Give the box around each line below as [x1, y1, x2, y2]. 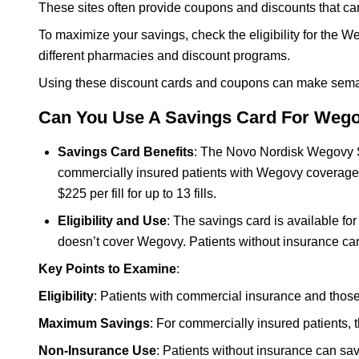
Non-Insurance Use [38, 343, 156, 357]
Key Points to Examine [38, 261, 176, 276]
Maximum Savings [38, 316, 150, 330]
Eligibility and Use [58, 213, 167, 228]
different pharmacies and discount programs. [38, 48, 290, 63]
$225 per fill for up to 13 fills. [58, 186, 216, 200]
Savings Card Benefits [58, 144, 194, 159]
